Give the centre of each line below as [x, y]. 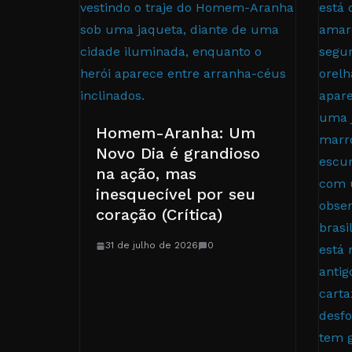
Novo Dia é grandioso [178, 154]
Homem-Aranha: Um [176, 133]
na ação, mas [146, 174]
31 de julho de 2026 [152, 246]
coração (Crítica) [159, 215]
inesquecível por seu [176, 194]
